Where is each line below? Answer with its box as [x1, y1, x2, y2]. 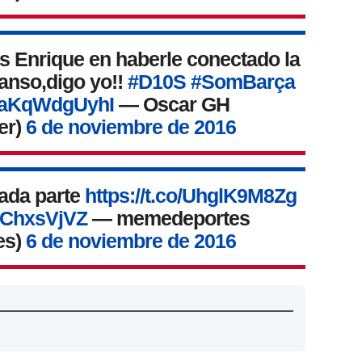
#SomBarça [190, 70, 295, 94]
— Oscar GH [114, 93, 230, 116]
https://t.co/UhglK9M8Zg [85, 184, 297, 208]
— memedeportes [87, 207, 250, 230]
